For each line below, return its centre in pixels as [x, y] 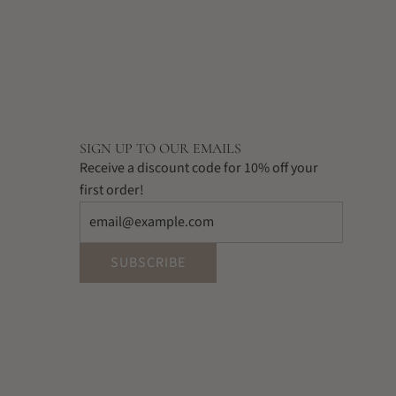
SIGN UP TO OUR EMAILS [160, 148]
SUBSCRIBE [148, 263]
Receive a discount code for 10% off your [198, 168]
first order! [111, 190]
